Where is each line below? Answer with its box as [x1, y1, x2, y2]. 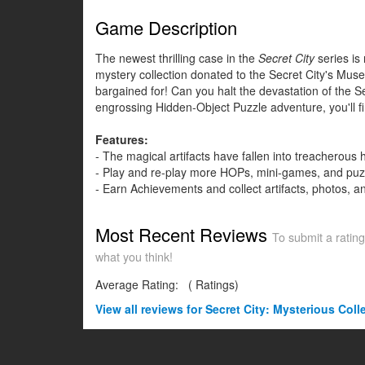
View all [95, 301, 141, 318]
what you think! [95, 248, 173, 266]
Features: [95, 131, 148, 148]
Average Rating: [95, 276, 182, 293]
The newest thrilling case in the [95, 50, 258, 67]
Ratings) [192, 276, 239, 293]
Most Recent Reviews [95, 222, 272, 248]
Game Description [95, 15, 237, 41]
